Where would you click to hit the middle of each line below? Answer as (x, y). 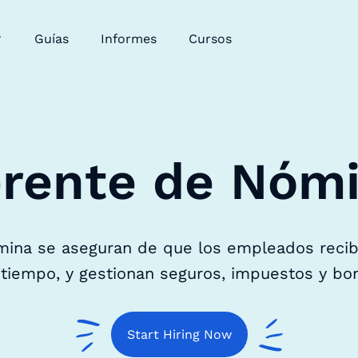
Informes (128, 38)
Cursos (210, 38)
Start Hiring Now (179, 334)
